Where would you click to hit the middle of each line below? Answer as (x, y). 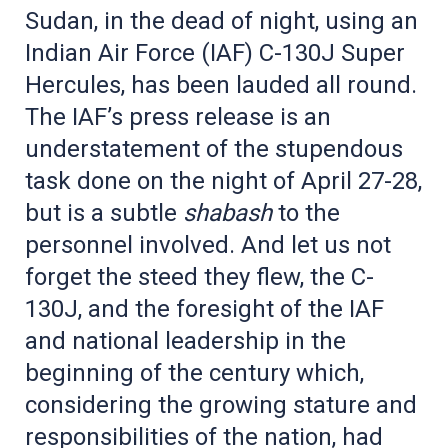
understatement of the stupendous (214, 148)
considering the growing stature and (221, 404)
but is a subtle (104, 212)
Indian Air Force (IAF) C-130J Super (215, 52)
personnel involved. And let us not (208, 244)
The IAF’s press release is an (178, 116)
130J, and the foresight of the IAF (204, 308)
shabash (230, 212)
